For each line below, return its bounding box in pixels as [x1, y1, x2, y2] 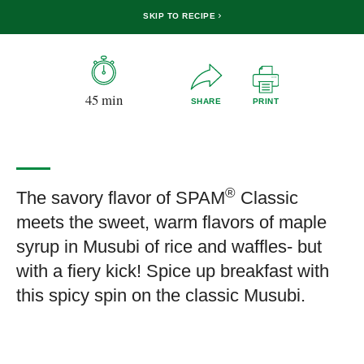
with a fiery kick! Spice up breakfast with [16, 261, 329, 282]
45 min [84, 89, 123, 109]
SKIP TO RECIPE [143, 11, 219, 20]
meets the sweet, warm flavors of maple [16, 212, 327, 233]
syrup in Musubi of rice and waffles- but [16, 236, 322, 258]
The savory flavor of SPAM [16, 188, 225, 209]
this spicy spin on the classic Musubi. [16, 285, 305, 306]
